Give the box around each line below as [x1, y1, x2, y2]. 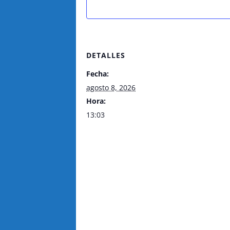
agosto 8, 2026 [86, 83, 136, 92]
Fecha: [86, 69, 109, 79]
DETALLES [86, 50, 125, 60]
